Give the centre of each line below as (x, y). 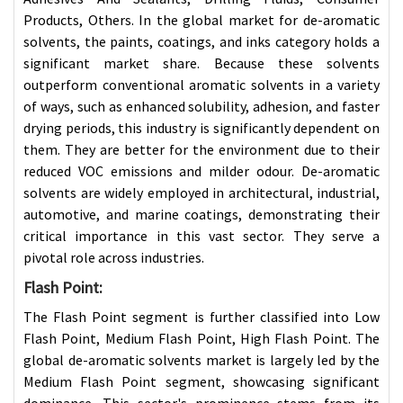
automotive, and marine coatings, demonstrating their (201, 214)
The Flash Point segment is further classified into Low (201, 316)
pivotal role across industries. (114, 257)
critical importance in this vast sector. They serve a (201, 235)
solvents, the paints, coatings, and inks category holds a (201, 41)
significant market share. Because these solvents (201, 63)
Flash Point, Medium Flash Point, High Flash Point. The (201, 338)
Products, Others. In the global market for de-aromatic (201, 19)
